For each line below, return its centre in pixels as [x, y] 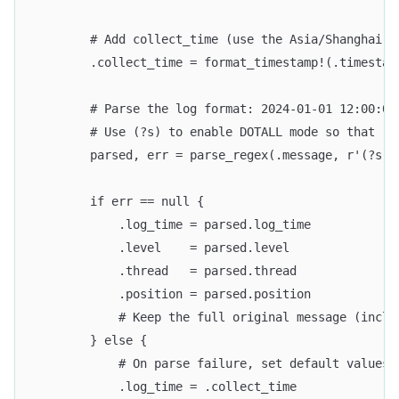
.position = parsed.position [172, 294]
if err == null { [118, 202]
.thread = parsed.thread [165, 271]
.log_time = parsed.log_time [172, 225]
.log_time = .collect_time [165, 387]
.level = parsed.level [161, 248]
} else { [90, 341]
